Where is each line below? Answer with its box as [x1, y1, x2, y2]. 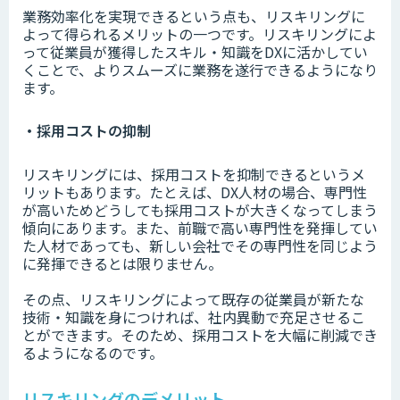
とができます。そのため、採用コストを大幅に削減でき [22, 324, 378, 346]
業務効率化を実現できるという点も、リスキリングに [22, 5, 365, 28]
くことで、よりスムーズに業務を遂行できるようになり [22, 59, 378, 81]
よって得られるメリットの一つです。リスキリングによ [22, 23, 377, 46]
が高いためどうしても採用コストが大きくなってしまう [22, 199, 378, 221]
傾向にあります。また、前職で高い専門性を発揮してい [22, 217, 378, 239]
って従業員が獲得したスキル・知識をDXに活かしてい [22, 41, 368, 63]
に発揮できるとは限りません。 [22, 253, 222, 275]
